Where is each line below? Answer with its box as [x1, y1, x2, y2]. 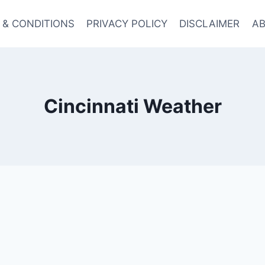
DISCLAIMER [179, 17, 240, 30]
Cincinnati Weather [43, 95, 222, 118]
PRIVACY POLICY [86, 17, 167, 30]
